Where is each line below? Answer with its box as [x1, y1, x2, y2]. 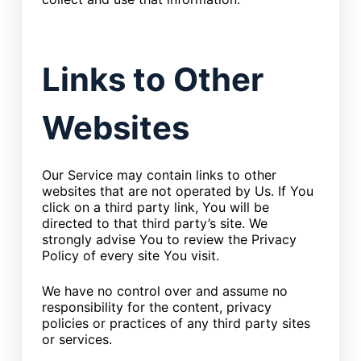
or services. [41, 331, 112, 348]
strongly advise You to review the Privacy [41, 231, 297, 248]
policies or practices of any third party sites [41, 315, 310, 332]
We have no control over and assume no [41, 283, 288, 300]
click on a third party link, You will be [41, 199, 269, 216]
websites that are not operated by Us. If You [41, 183, 313, 200]
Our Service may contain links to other [41, 167, 276, 184]
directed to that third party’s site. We [41, 215, 268, 232]
